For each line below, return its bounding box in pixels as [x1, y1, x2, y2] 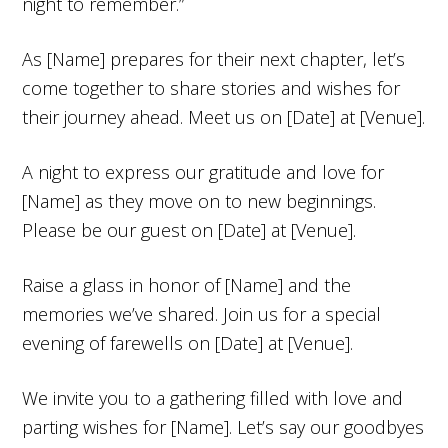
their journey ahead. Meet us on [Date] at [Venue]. [22, 104, 426, 129]
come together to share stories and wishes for [22, 75, 401, 100]
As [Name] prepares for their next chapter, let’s [22, 46, 406, 71]
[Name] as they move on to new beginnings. [22, 188, 377, 213]
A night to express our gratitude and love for [22, 159, 385, 184]
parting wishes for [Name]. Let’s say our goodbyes [22, 414, 425, 439]
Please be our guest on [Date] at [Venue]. [22, 217, 357, 242]
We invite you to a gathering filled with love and [22, 385, 404, 410]
